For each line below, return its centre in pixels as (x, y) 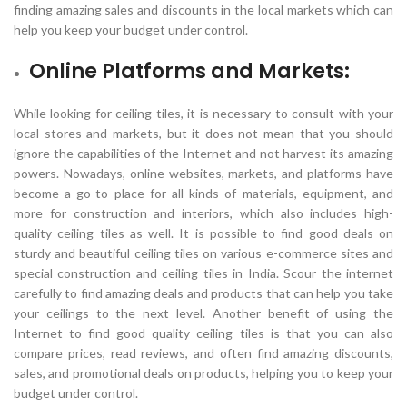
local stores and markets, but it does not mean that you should (203, 133)
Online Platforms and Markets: (189, 71)
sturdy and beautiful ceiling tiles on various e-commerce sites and (203, 253)
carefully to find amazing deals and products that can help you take (203, 293)
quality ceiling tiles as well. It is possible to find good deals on (203, 233)
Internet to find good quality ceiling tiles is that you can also (203, 333)
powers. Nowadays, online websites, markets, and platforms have (203, 173)
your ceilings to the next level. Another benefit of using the (203, 313)
